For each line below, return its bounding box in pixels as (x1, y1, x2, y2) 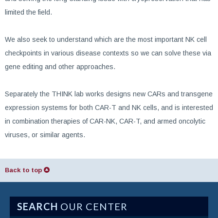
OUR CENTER (58, 200, 127, 212)
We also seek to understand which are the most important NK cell (5, 36, 207, 43)
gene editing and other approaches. (5, 63, 115, 71)
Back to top (5, 166, 44, 174)
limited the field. (5, 8, 52, 16)
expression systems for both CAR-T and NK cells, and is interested (5, 104, 213, 111)
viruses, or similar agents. (5, 131, 85, 139)
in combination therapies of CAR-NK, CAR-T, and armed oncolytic (5, 117, 205, 125)
